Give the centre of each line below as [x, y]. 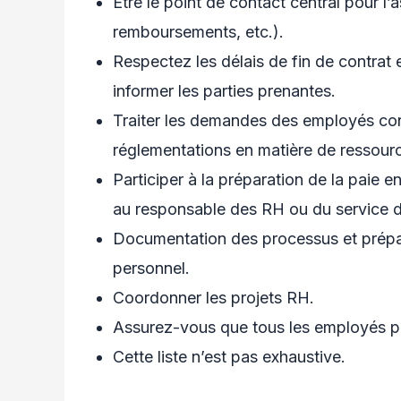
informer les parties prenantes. [224, 91]
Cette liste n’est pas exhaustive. [229, 357]
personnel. [151, 269]
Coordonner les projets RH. [216, 298]
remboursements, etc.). [198, 32]
